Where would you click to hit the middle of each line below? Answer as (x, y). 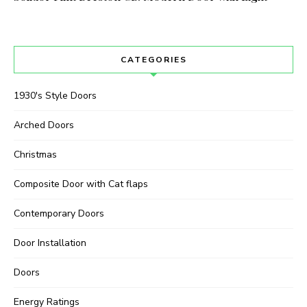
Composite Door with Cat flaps (81, 184)
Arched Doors (44, 125)
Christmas (35, 155)
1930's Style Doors (55, 96)
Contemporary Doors (59, 214)
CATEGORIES (153, 60)
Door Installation (50, 243)
